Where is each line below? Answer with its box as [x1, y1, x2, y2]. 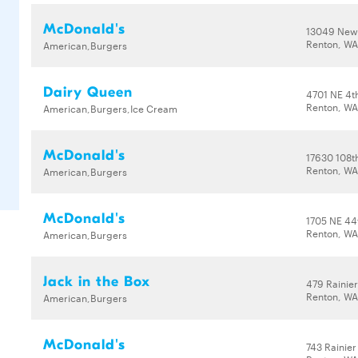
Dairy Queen [43, 84, 133, 101]
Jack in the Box [43, 273, 150, 290]
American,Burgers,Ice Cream [43, 101, 177, 115]
